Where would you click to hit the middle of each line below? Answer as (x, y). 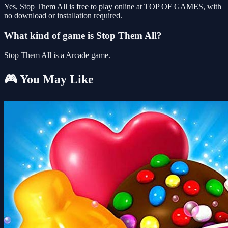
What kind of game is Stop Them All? (83, 35)
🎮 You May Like (49, 79)
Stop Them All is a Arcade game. (57, 55)
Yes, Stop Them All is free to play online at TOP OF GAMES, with (113, 7)
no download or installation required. (63, 16)
